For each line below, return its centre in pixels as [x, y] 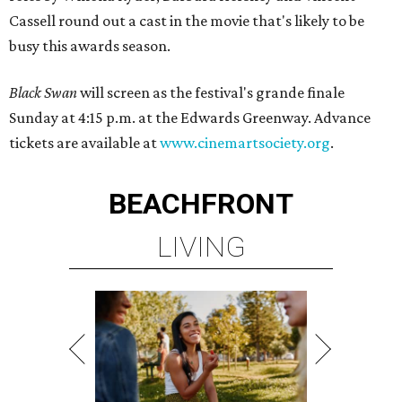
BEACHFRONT [201, 204]
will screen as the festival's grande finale [211, 92]
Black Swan [43, 92]
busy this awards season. [90, 46]
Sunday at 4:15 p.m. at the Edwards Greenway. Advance [190, 118]
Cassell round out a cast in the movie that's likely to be [187, 21]
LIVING [201, 247]
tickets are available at [84, 143]
